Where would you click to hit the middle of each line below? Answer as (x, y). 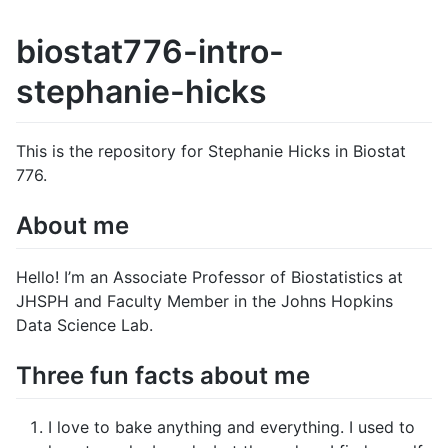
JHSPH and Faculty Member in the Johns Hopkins (204, 300)
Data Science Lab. (84, 324)
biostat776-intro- (150, 51)
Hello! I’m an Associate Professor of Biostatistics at (209, 276)
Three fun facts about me (163, 375)
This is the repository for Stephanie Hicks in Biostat (211, 150)
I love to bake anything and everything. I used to (231, 426)
